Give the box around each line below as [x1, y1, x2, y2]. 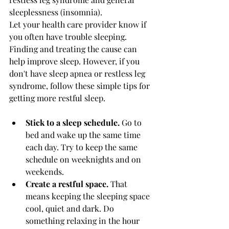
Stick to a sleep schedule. [26, 117, 120, 128]
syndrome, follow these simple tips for [9, 80, 152, 91]
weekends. [26, 166, 64, 177]
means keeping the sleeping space [26, 191, 152, 202]
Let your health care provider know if [9, 19, 148, 30]
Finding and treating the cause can [9, 43, 139, 55]
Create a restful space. [26, 178, 108, 190]
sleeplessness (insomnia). [9, 7, 102, 18]
